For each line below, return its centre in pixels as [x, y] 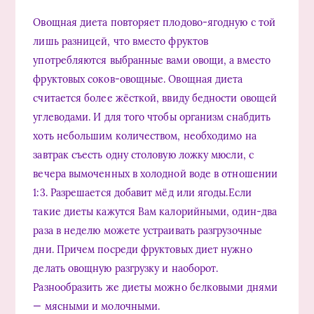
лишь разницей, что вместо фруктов [121, 41]
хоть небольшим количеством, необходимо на [145, 136]
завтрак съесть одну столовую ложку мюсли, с [143, 155]
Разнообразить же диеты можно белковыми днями [155, 287]
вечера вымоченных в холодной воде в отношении [156, 173]
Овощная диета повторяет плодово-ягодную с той [155, 22]
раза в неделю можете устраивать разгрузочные [148, 230]
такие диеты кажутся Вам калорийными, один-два [155, 211]
